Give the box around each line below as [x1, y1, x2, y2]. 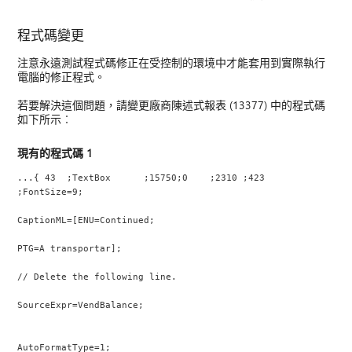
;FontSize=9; [17, 186, 84, 198]
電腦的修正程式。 [17, 69, 106, 85]
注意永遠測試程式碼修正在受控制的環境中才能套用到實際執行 [17, 55, 326, 71]
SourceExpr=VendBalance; [17, 299, 145, 311]
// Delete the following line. [17, 271, 178, 283]
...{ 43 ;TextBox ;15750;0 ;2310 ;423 [17, 172, 266, 184]
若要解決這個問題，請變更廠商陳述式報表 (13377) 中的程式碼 [17, 97, 326, 113]
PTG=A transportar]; [17, 243, 123, 255]
